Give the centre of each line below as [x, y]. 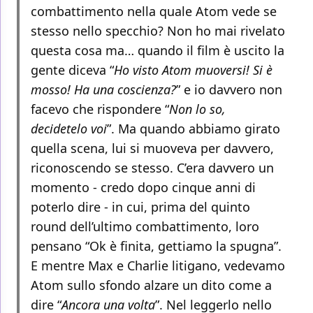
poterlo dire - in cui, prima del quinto [140, 207]
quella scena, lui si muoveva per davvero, [152, 148]
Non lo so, [197, 109]
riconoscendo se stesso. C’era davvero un [152, 168]
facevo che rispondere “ [100, 109]
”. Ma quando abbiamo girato [194, 129]
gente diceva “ [72, 70]
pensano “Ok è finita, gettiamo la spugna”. [156, 246]
